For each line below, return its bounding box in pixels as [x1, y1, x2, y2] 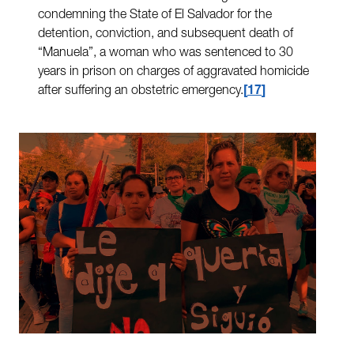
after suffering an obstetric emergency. [38, 85, 243, 98]
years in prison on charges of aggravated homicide [38, 66, 309, 79]
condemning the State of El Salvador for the [38, 9, 272, 22]
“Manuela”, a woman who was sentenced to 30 [38, 47, 293, 60]
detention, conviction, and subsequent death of [38, 28, 293, 41]
